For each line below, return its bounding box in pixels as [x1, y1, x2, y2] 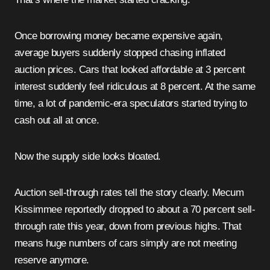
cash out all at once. [14, 114, 99, 126]
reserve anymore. [14, 254, 89, 266]
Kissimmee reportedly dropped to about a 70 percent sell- [14, 203, 256, 215]
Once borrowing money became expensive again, [14, 30, 223, 42]
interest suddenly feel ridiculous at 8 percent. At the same [14, 80, 256, 92]
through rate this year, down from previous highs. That [14, 220, 242, 232]
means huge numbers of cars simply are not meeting [14, 237, 237, 249]
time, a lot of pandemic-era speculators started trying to [14, 97, 247, 109]
